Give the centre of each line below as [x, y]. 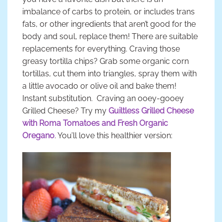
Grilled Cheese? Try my [65, 111]
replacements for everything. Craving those [101, 49]
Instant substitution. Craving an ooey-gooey [103, 99]
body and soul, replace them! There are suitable [110, 37]
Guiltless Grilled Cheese [151, 111]
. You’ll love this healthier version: [113, 136]
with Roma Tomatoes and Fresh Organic [95, 123]
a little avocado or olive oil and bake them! [99, 86]
